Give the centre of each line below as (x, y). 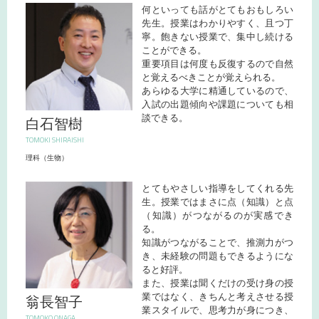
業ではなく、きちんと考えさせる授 (218, 296)
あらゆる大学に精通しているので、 (218, 91)
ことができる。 (174, 51)
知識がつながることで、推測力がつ (218, 242)
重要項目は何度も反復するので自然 (218, 64)
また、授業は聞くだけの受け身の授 (218, 283)
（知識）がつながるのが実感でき (218, 215)
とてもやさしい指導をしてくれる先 (218, 188)
